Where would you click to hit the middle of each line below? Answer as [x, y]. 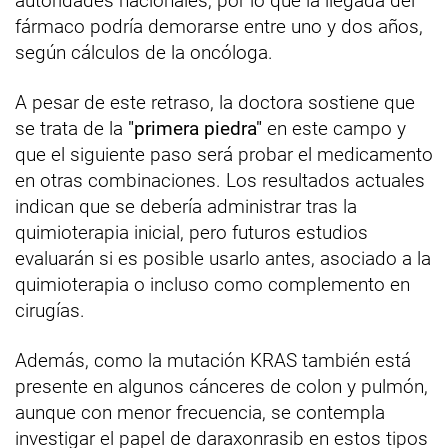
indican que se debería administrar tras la [186, 207]
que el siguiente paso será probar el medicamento [224, 155]
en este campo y [334, 129]
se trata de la [71, 129]
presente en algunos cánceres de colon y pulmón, [221, 387]
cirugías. [50, 311]
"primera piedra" [195, 129]
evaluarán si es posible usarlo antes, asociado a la [223, 259]
